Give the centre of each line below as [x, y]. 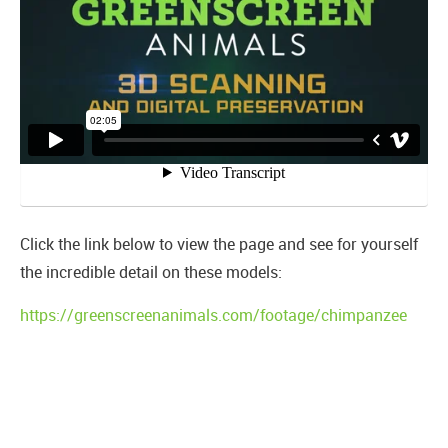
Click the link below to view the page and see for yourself [219, 244]
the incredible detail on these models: [151, 272]
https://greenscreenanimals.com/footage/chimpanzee [213, 315]
